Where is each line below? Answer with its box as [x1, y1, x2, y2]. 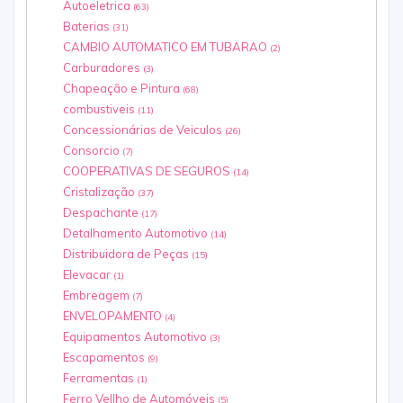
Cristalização [63, 184, 138, 200]
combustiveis [63, 102, 138, 117]
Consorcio [63, 143, 122, 158]
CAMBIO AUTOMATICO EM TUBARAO [63, 40, 270, 55]
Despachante [63, 205, 141, 220]
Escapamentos [63, 350, 148, 365]
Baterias [63, 19, 112, 34]
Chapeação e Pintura [63, 81, 183, 96]
